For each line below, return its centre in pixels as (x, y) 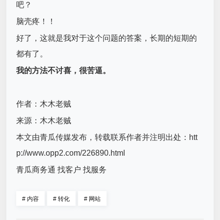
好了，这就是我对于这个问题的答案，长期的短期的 (107, 38)
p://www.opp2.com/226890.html (71, 153)
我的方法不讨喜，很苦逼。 (64, 70)
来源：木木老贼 (44, 120)
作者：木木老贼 (44, 104)
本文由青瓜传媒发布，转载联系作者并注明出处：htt (107, 137)
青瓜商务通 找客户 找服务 (62, 169)
